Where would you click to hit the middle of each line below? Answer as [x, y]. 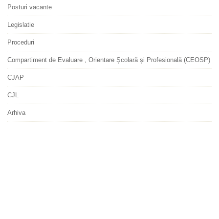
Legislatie [21, 25]
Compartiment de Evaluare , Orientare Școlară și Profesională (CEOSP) [109, 60]
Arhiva [16, 113]
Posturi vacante [30, 7]
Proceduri [21, 42]
